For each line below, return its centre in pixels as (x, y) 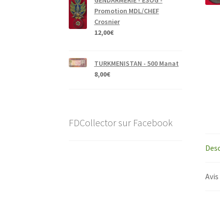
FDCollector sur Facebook (121, 122)
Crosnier (107, 22)
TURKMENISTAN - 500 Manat (136, 64)
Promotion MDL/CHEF (126, 11)
